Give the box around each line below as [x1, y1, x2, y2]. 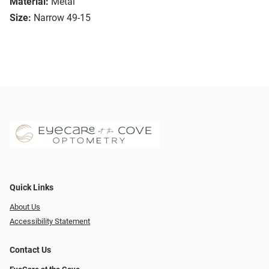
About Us [10, 202, 40, 211]
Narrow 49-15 [34, 12, 91, 24]
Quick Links [10, 182, 53, 193]
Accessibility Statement [10, 217, 90, 226]
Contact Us [10, 245, 51, 256]
